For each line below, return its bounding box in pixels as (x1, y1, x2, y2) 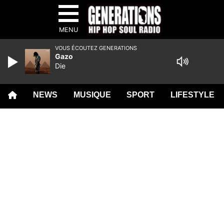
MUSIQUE (73, 90, 111, 99)
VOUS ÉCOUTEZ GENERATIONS (55, 44, 137, 51)
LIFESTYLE (170, 90, 215, 99)
